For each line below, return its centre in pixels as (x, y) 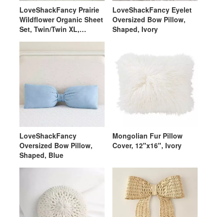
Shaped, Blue (41, 155)
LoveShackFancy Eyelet (152, 10)
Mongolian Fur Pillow (147, 136)
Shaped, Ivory (135, 29)
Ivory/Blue (36, 39)
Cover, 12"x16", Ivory (147, 145)
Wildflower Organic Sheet (61, 19)
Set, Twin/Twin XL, (49, 29)
